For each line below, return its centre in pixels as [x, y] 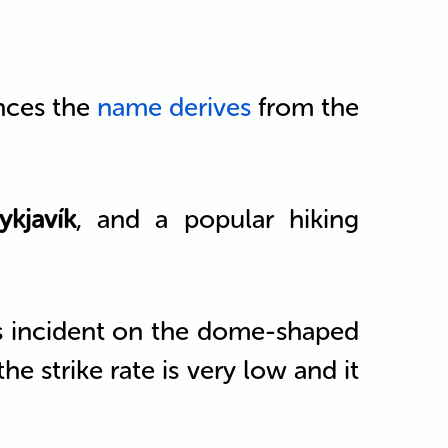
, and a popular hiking [217, 219]
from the [305, 107]
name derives [174, 107]
